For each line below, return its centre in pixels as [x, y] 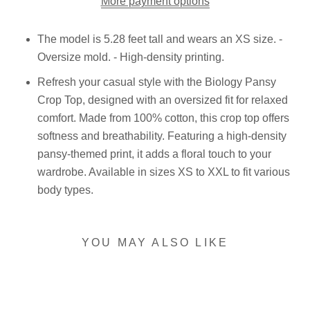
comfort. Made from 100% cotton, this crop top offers [163, 118]
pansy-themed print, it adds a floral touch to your [154, 154]
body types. [65, 190]
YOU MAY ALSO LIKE [155, 242]
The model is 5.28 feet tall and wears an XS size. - [160, 39]
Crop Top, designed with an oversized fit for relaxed [163, 100]
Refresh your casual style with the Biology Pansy [157, 82]
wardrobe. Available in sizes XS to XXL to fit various [164, 172]
